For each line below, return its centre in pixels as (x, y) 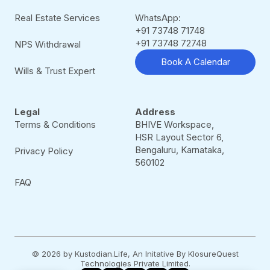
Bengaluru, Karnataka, (180, 150)
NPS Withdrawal (48, 45)
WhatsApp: (158, 18)
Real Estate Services (57, 18)
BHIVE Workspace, (174, 125)
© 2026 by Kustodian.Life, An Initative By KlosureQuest (135, 254)
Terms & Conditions (55, 125)
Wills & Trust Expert (55, 71)
